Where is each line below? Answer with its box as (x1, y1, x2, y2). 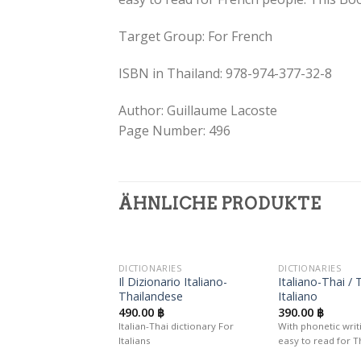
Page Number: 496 (118, 121, 230, 139)
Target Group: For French (118, 27, 272, 46)
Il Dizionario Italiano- (118, 274, 227, 290)
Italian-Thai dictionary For (118, 320, 234, 333)
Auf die (207, 272, 239, 284)
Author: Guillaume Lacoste (118, 101, 277, 119)
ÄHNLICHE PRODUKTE (118, 194, 322, 214)
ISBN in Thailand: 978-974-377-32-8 (118, 64, 332, 82)
